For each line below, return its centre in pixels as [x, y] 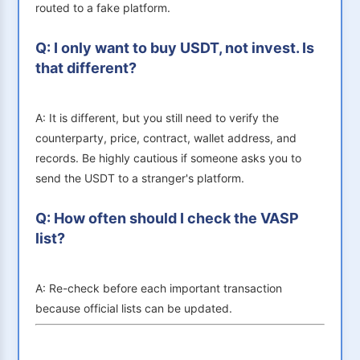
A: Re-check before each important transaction [159, 288]
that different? [86, 68]
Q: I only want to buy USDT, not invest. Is [175, 48]
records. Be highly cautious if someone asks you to [168, 158]
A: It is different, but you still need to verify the [157, 118]
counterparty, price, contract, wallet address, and [166, 138]
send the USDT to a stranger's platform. [140, 178]
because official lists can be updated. [134, 309]
